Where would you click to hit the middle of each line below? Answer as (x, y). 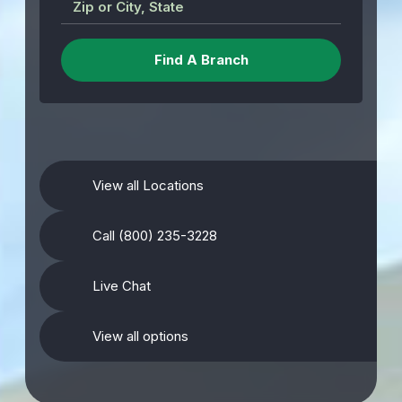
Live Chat (121, 286)
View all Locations (148, 185)
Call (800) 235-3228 (154, 236)
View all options (140, 336)
